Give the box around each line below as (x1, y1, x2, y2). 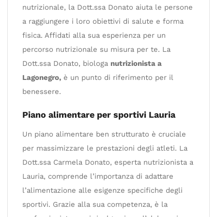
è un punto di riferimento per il (61, 73, 173, 82)
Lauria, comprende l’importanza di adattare (22, 171, 173, 181)
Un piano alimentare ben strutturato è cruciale (22, 129, 186, 139)
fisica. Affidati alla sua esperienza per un (22, 31, 166, 40)
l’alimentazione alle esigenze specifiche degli (22, 186, 183, 195)
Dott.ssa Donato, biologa (22, 59, 110, 68)
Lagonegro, (22, 73, 61, 82)
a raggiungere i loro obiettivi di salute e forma (22, 16, 184, 26)
